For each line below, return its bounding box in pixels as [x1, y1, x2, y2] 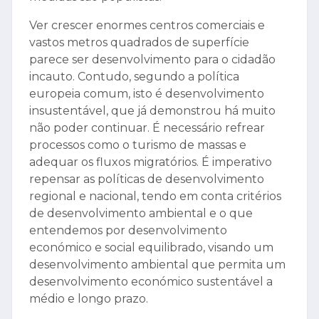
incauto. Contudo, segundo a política [29, 70, 239, 84]
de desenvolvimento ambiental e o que [29, 206, 253, 221]
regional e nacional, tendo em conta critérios [29, 189, 281, 204]
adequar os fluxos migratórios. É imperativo [29, 155, 272, 169]
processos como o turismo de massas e [29, 138, 246, 152]
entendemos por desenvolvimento [29, 224, 227, 238]
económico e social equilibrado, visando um [29, 241, 273, 255]
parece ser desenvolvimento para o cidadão [29, 53, 276, 67]
